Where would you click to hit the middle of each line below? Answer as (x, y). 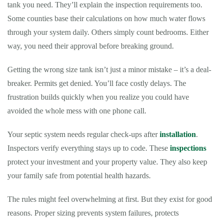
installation (178, 134)
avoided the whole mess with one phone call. (77, 111)
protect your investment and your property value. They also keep (107, 162)
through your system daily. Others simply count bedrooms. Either (108, 32)
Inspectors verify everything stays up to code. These (89, 148)
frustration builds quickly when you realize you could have (98, 97)
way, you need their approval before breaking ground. (91, 46)
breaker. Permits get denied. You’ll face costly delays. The (97, 83)
